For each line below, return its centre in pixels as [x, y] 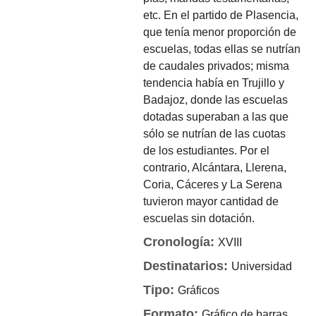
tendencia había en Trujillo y [214, 83]
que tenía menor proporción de [220, 32]
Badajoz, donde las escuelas [216, 100]
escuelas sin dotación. [199, 218]
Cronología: [181, 242]
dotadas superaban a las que [216, 117]
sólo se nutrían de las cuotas [215, 134]
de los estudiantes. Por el [207, 151]
